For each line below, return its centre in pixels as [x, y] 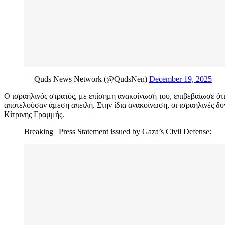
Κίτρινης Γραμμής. [34, 115]
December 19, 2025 [181, 79]
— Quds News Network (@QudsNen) [87, 79]
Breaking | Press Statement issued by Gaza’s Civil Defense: [118, 132]
